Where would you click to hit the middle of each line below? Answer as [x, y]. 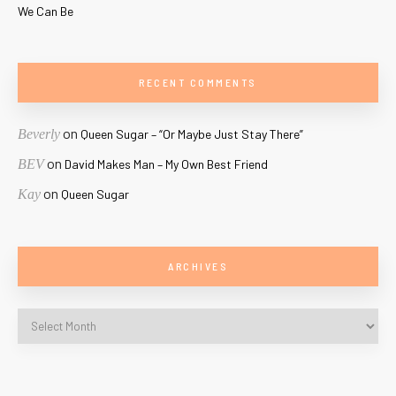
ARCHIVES [198, 267]
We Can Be [46, 11]
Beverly [39, 134]
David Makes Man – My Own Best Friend [166, 164]
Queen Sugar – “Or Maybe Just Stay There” [192, 134]
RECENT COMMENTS [198, 83]
